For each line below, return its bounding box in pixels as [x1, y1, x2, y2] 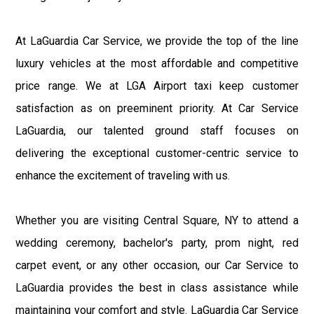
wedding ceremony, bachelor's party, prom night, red [15, 235, 299, 250]
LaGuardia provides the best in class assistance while [15, 280, 299, 294]
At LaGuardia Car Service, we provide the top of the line [15, 34, 299, 48]
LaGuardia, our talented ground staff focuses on [15, 123, 299, 137]
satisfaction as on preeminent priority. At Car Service [15, 101, 299, 115]
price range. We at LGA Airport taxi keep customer [15, 78, 299, 93]
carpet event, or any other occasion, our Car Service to [15, 258, 299, 272]
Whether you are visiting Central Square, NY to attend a [15, 213, 299, 227]
